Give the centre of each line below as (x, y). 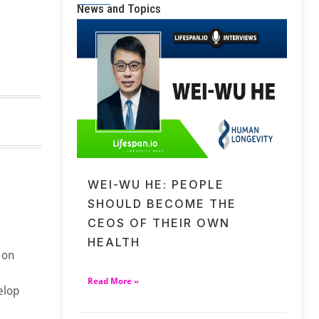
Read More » (114, 281)
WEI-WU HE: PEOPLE (156, 184)
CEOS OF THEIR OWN (159, 223)
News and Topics (119, 9)
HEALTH (114, 242)
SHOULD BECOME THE (162, 203)
